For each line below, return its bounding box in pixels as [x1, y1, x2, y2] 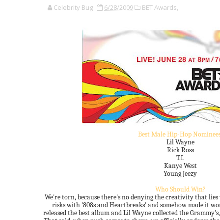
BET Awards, [142, 3, 178, 12]
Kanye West [164, 162, 197, 170]
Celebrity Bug [54, 3, 93, 12]
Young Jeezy [164, 169, 197, 178]
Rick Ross [166, 146, 194, 154]
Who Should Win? [155, 185, 206, 193]
